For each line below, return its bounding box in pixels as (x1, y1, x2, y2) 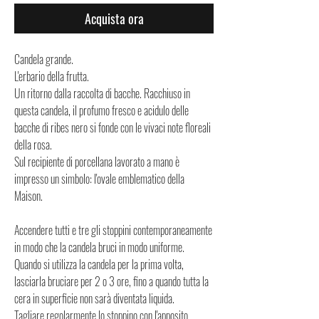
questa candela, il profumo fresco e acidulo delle (14, 102, 189, 120)
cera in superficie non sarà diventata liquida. (14, 290, 174, 308)
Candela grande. (14, 51, 73, 68)
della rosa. (14, 136, 52, 154)
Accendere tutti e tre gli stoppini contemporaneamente (14, 221, 212, 239)
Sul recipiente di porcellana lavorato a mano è (14, 153, 179, 171)
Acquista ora (84, 9, 144, 28)
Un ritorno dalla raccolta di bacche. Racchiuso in (14, 85, 190, 103)
